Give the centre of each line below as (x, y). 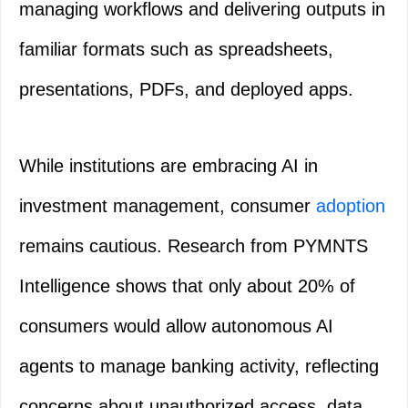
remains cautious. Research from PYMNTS (194, 246)
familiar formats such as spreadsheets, (176, 50)
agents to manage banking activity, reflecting (199, 367)
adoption (351, 206)
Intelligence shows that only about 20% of (187, 286)
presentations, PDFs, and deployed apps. (186, 90)
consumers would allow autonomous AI (176, 326)
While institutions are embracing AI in (168, 166)
